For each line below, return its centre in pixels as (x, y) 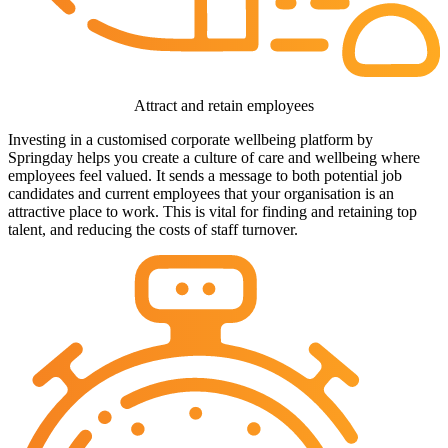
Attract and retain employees (224, 106)
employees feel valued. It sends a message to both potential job (205, 176)
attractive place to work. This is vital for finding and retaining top (212, 212)
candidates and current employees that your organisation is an (201, 194)
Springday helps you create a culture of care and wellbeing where (214, 158)
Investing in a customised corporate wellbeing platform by (190, 140)
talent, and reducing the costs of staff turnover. (153, 230)
